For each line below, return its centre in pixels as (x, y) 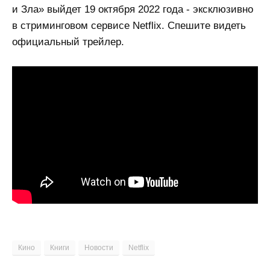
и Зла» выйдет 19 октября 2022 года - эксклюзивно (133, 10)
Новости (99, 247)
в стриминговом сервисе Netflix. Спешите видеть (129, 26)
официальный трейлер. (68, 42)
